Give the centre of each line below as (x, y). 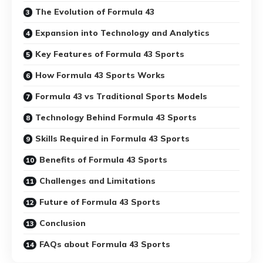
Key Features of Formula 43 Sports (110, 54)
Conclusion (63, 223)
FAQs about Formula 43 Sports (105, 244)
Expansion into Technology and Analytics (122, 33)
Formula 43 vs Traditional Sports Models (121, 96)
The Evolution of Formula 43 (95, 11)
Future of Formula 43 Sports (100, 202)
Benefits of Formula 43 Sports (103, 159)
